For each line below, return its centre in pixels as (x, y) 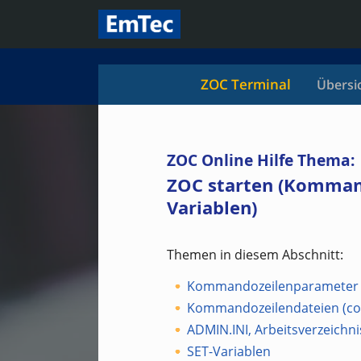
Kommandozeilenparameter (273, 286)
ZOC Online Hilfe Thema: (261, 160)
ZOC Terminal (246, 84)
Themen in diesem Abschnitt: (255, 255)
